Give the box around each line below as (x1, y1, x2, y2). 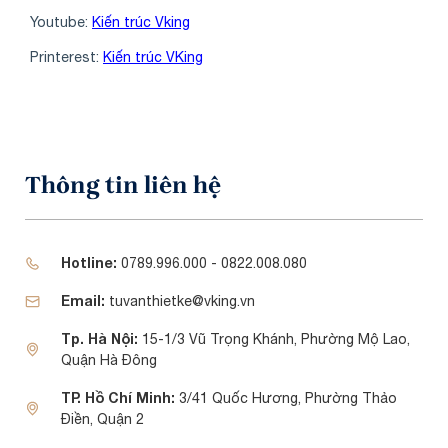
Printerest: (30, 48, 103, 65)
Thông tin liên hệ (25, 171, 221, 200)
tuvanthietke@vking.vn (104, 293, 255, 310)
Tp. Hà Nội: (60, 330, 142, 348)
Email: (60, 292, 105, 310)
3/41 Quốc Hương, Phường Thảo (174, 390, 397, 407)
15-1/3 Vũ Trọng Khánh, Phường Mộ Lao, (141, 331, 410, 348)
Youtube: (30, 13, 92, 30)
